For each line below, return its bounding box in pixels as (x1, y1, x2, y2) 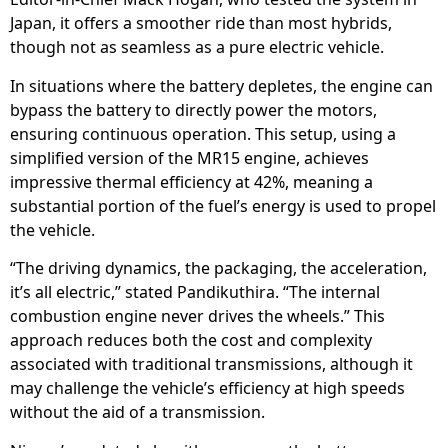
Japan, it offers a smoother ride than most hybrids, (10, 12, 392, 35)
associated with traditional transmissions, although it (10, 353, 413, 376)
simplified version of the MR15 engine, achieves (10, 146, 369, 169)
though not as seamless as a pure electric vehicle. (10, 36, 384, 59)
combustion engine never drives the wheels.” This (10, 305, 385, 328)
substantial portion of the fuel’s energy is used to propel (10, 194, 436, 217)
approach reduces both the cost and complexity (10, 329, 372, 352)
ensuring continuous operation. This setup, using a (10, 122, 396, 145)
